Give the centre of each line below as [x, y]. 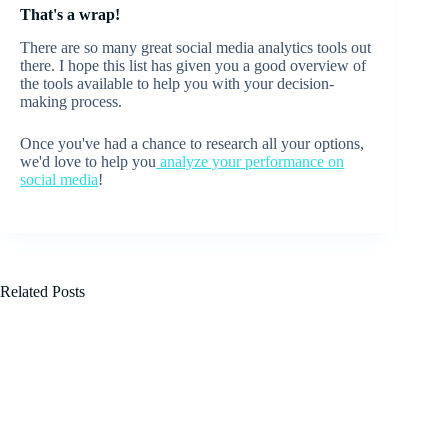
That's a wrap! [70, 14]
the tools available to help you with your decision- [177, 83]
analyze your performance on [250, 161]
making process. [71, 101]
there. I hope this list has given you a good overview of [193, 65]
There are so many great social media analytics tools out [195, 47]
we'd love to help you [88, 161]
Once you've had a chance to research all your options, [192, 143]
